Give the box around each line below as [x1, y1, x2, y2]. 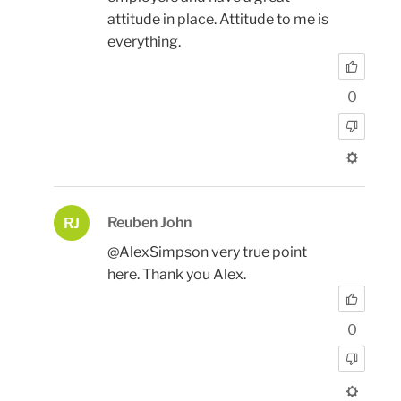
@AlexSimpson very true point [107, 243, 307, 261]
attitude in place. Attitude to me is [107, 11, 328, 29]
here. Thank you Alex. [107, 266, 246, 284]
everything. [107, 33, 181, 51]
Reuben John [107, 214, 192, 232]
